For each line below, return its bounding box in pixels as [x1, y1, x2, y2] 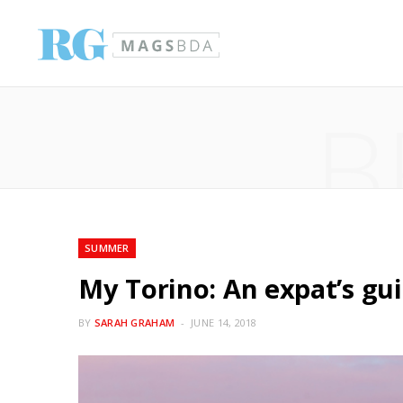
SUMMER [85, 241, 130, 255]
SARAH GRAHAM [94, 316, 175, 329]
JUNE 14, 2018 [191, 316, 257, 329]
